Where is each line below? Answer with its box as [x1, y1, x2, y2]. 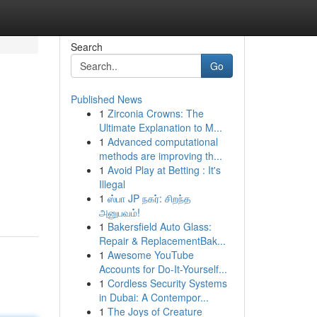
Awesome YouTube [107, 248, 194, 262]
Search [70, 40, 103, 54]
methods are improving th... [98, 149, 222, 163]
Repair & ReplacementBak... [98, 234, 226, 248]
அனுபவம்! [98, 205, 140, 219]
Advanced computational [107, 134, 218, 149]
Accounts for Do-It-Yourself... [98, 262, 227, 276]
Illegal [98, 177, 125, 191]
